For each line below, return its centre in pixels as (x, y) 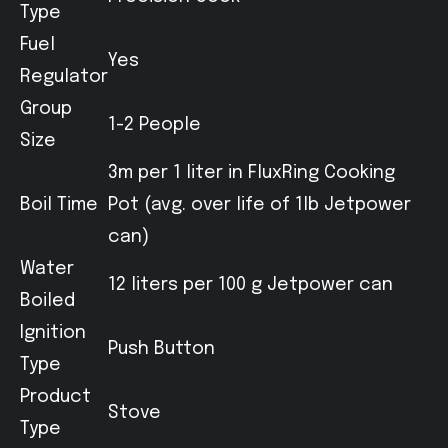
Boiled (47, 301)
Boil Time (59, 205)
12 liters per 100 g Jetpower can (250, 285)
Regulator (64, 77)
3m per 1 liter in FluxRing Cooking (251, 173)
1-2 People (154, 125)
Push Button (161, 349)
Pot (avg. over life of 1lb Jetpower (259, 205)
